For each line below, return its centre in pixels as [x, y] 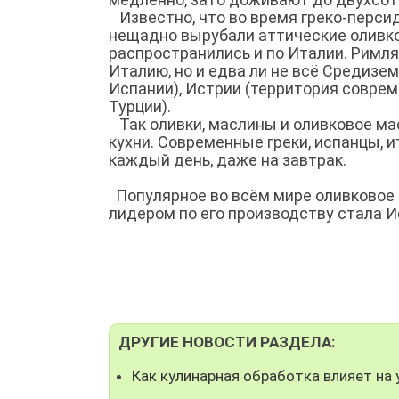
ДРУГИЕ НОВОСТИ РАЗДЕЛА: [227, 342]
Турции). [140, 106]
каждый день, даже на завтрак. [228, 159]
